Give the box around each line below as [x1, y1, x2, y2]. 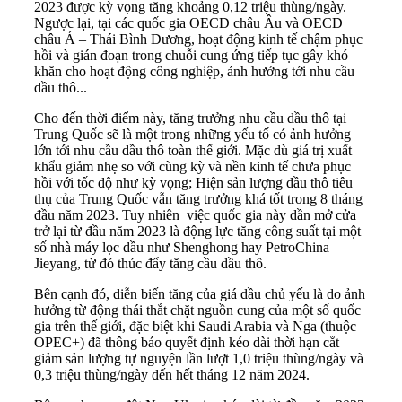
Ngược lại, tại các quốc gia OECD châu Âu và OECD [34, 15, 343, 31]
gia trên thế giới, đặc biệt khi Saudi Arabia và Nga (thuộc [34, 319, 356, 335]
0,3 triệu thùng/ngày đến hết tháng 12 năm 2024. [34, 367, 310, 383]
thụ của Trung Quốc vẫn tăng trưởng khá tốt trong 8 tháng [34, 191, 363, 207]
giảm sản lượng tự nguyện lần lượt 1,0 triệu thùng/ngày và [34, 351, 363, 367]
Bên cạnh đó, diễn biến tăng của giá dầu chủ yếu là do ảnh [34, 286, 365, 302]
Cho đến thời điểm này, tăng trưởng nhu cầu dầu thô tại [34, 110, 346, 127]
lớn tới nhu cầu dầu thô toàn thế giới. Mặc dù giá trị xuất [34, 143, 352, 159]
